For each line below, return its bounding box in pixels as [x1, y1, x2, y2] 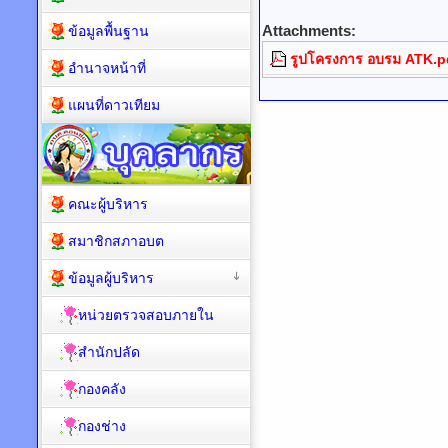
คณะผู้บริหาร [68, 196, 148, 212]
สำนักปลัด [78, 344, 140, 360]
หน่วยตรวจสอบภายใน [78, 307, 214, 323]
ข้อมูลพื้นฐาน [68, 23, 149, 39]
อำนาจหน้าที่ [68, 60, 146, 76]
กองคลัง [78, 381, 126, 397]
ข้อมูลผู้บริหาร [68, 270, 154, 286]
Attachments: [262, 22, 356, 39]
